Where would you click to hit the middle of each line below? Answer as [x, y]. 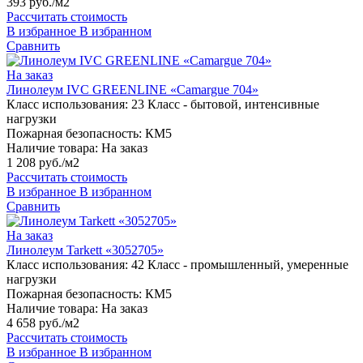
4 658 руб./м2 [43, 323]
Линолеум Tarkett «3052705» [85, 250]
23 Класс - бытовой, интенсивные [225, 105]
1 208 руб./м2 [43, 163]
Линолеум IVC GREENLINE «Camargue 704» [132, 90]
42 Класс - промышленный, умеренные [240, 265]
